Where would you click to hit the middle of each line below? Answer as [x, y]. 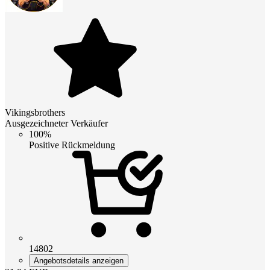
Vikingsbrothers [35, 112]
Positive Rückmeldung [72, 145]
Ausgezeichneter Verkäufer [56, 123]
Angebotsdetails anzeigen [79, 260]
